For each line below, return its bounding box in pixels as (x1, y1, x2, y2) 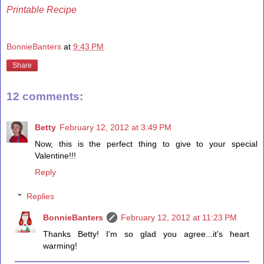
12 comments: (6, 90, 83, 103)
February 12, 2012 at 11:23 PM (121, 213, 237, 223)
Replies (27, 192, 55, 202)
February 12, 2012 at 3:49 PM (60, 122, 171, 132)
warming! (43, 241, 78, 251)
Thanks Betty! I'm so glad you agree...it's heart (43, 229, 249, 239)
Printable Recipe (6, 4, 77, 15)
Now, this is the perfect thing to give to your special (35, 138, 258, 148)
